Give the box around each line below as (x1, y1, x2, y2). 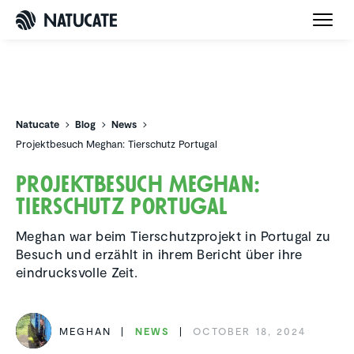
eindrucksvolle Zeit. (16, 264, 138, 281)
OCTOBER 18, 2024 (193, 324, 307, 337)
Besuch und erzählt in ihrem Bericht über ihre (16, 246, 303, 262)
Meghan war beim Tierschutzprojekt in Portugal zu (16, 228, 331, 244)
